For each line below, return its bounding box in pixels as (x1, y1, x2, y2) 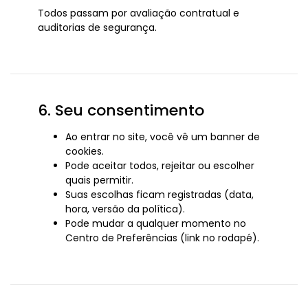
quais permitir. (65, 173, 133, 187)
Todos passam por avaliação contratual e (38, 6, 239, 20)
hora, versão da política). (65, 202, 185, 216)
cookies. (65, 144, 104, 158)
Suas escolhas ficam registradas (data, (65, 188, 254, 201)
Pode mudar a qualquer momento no (65, 217, 246, 230)
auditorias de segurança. (38, 21, 157, 34)
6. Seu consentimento (38, 100, 204, 121)
